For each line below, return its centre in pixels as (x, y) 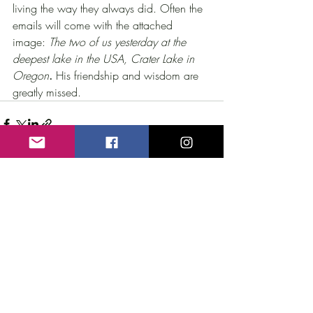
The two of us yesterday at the (119, 42)
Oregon (31, 75)
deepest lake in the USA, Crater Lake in (105, 58)
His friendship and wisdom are (127, 75)
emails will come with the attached (94, 25)
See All (209, 203)
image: (31, 42)
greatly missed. (47, 92)
